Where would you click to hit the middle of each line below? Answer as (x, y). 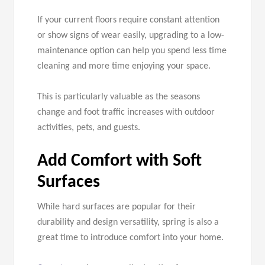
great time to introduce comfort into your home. (131, 238)
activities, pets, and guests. (89, 128)
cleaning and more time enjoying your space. (124, 67)
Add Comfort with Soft (120, 161)
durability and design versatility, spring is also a (128, 223)
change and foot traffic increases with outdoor (126, 113)
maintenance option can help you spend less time (132, 51)
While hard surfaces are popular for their (117, 207)
